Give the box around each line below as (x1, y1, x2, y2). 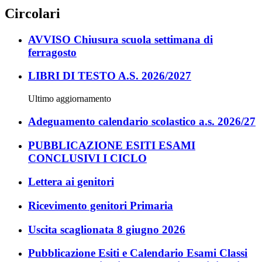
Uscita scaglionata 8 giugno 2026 (28, 223, 185, 236)
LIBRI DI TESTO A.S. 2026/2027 (28, 70, 191, 82)
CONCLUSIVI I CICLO (28, 151, 147, 164)
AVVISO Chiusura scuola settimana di (28, 33, 213, 46)
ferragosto (28, 46, 77, 58)
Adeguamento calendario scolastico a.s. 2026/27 (28, 115, 256, 127)
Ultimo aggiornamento (28, 94, 111, 104)
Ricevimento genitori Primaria (28, 199, 173, 212)
